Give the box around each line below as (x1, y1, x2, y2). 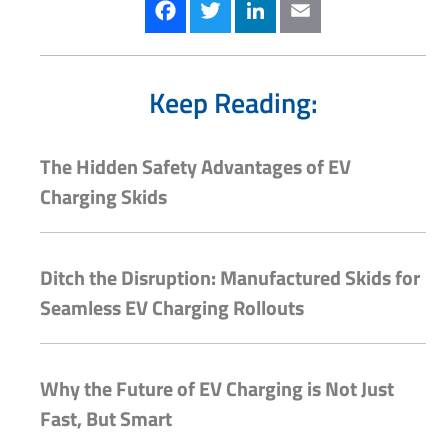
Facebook (165, 6, 227, 31)
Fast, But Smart (40, 403, 172, 435)
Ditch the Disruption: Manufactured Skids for (40, 262, 420, 294)
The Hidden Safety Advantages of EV (40, 151, 351, 183)
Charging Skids (40, 181, 167, 213)
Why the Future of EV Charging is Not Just (40, 373, 394, 405)
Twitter (210, 6, 259, 31)
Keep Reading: (148, 81, 318, 125)
